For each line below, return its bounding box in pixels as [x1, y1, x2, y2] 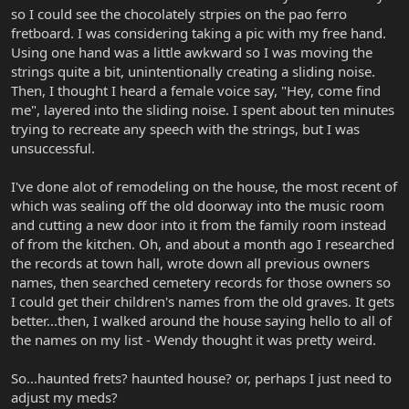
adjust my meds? [11, 388, 118, 407]
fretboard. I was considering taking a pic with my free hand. [11, 24, 386, 43]
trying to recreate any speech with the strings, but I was [11, 120, 360, 139]
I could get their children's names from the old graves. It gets [11, 292, 394, 311]
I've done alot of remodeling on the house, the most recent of [11, 177, 397, 196]
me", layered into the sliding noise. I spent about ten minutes [11, 100, 394, 120]
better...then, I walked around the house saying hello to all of [11, 311, 392, 330]
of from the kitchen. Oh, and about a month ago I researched [11, 235, 394, 254]
